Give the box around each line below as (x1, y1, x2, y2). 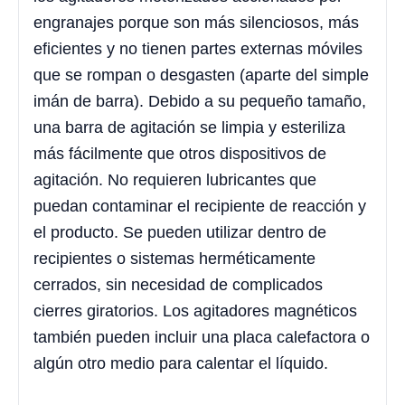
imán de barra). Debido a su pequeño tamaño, (33, 92, 366, 111)
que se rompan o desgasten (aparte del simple (33, 66, 369, 85)
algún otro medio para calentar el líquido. (33, 354, 328, 373)
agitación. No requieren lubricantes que (33, 171, 316, 190)
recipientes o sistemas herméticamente (33, 250, 316, 268)
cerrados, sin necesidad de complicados (33, 276, 323, 295)
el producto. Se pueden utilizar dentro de (33, 223, 326, 242)
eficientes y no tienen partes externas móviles (33, 40, 363, 59)
